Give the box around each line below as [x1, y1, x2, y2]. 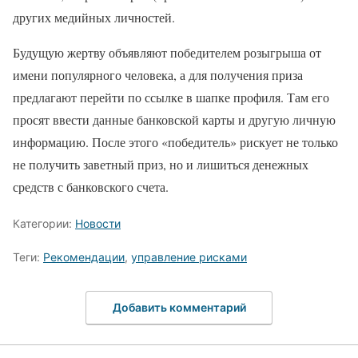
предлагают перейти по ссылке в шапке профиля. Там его [13, 89, 329, 105]
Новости [75, 217, 121, 230]
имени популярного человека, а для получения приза [13, 66, 303, 83]
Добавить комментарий [112, 300, 246, 314]
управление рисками [131, 250, 247, 264]
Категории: [13, 217, 75, 230]
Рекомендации [43, 250, 125, 264]
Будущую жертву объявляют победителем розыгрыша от [13, 44, 321, 61]
